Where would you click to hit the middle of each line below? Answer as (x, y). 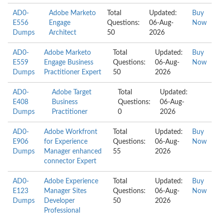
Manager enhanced (73, 152)
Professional (62, 211)
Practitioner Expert (73, 72)
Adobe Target (72, 92)
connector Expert (70, 161)
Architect (63, 33)
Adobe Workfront (71, 132)
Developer (59, 201)
